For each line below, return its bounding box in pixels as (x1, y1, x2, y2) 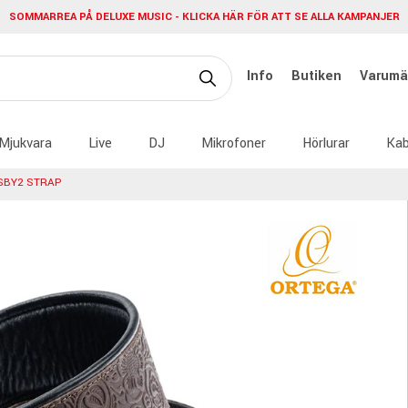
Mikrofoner (201, 133, 266, 153)
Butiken (291, 66, 345, 86)
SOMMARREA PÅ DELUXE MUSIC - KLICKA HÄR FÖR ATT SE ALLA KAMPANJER (8, 9, 400, 25)
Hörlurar (302, 133, 350, 153)
